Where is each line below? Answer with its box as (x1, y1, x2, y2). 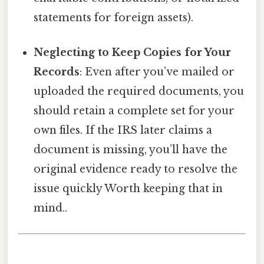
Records (34, 65, 80, 79)
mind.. (34, 202, 68, 215)
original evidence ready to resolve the (34, 163, 238, 176)
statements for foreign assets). (34, 11, 194, 24)
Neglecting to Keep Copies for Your (34, 46, 232, 60)
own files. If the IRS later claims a (34, 124, 213, 137)
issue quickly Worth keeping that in (34, 182, 223, 196)
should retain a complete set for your (34, 104, 235, 118)
